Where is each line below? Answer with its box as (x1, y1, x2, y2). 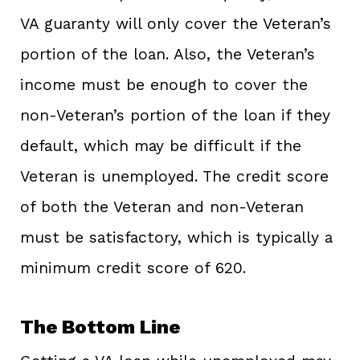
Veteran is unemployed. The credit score (20, 167, 329, 186)
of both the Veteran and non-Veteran (20, 198, 304, 217)
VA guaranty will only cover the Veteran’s (20, 14, 331, 34)
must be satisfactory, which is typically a (20, 228, 333, 247)
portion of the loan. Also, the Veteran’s (20, 45, 315, 64)
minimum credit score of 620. (20, 259, 246, 278)
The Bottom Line (20, 316, 180, 339)
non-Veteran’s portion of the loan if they (20, 106, 330, 125)
